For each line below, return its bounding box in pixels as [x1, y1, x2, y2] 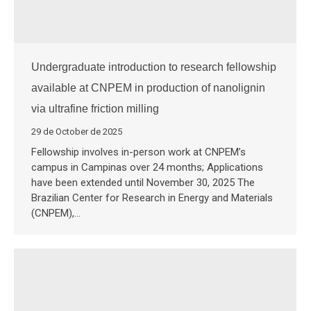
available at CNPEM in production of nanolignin [31, 82, 265, 94]
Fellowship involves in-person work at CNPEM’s [31, 146, 246, 158]
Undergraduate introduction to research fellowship [31, 61, 276, 73]
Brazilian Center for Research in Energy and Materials [31, 192, 273, 204]
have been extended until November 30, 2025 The [31, 176, 255, 189]
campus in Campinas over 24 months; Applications [31, 161, 263, 174]
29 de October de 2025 [31, 126, 122, 137]
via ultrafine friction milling [31, 103, 159, 115]
